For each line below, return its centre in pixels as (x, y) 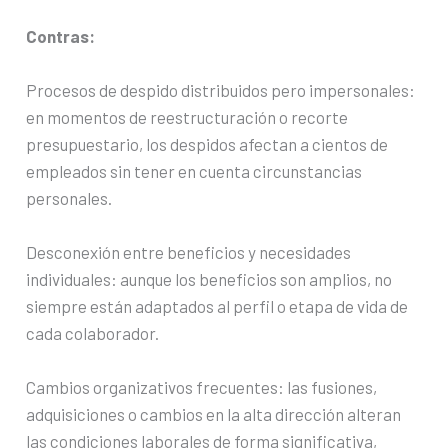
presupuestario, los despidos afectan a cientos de (207, 144)
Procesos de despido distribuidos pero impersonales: (221, 90)
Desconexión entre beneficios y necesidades (189, 252)
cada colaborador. (93, 333)
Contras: (61, 35)
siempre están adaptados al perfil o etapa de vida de (217, 306)
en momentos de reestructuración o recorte (187, 117)
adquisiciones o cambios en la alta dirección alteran (214, 414)
